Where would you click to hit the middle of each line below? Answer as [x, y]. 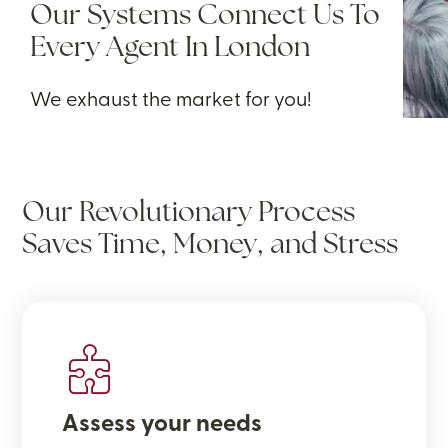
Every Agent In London [170, 49]
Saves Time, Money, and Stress [210, 246]
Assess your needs [162, 425]
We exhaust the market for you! [170, 101]
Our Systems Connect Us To [205, 17]
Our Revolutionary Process [189, 214]
